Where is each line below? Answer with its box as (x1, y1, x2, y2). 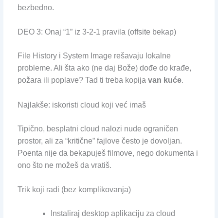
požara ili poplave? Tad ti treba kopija (17, 76, 148, 85)
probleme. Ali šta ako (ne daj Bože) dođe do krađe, (17, 64, 191, 73)
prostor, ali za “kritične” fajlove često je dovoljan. (17, 136, 182, 145)
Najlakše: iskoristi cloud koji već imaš (17, 100, 146, 109)
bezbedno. (17, 3, 54, 12)
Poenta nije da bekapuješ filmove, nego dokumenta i (17, 148, 198, 157)
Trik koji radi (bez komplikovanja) (17, 185, 131, 194)
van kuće (147, 76, 182, 85)
